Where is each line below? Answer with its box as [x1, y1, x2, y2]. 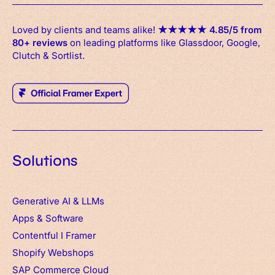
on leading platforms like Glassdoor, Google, [68, 36, 260, 48]
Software [45, 211, 83, 224]
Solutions [12, 151, 77, 171]
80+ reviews [12, 36, 68, 48]
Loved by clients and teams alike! [12, 23, 158, 36]
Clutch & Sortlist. [12, 48, 85, 61]
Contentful [12, 228, 58, 241]
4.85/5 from [209, 23, 261, 36]
